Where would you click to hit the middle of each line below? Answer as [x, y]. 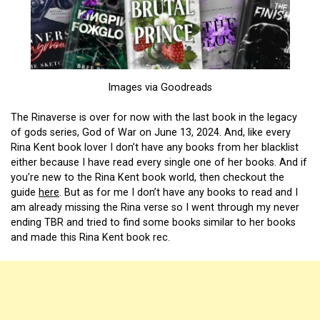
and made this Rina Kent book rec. [90, 238]
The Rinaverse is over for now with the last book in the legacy [154, 118]
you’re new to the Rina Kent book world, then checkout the [147, 178]
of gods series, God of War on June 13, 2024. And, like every [151, 133]
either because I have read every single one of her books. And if [159, 163]
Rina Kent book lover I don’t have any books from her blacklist [155, 148]
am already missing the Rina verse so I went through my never [155, 208]
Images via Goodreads [160, 87]
